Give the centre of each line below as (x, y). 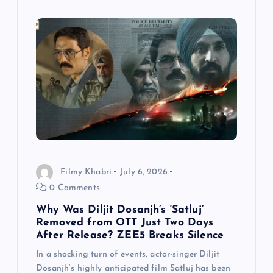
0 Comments (73, 188)
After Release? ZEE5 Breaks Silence (130, 236)
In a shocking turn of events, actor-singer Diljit (128, 255)
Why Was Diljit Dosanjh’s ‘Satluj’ (120, 210)
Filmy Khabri (86, 172)
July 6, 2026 (144, 172)
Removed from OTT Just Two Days (125, 223)
